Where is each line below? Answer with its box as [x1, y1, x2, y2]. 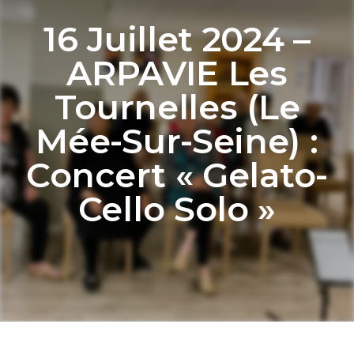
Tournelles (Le [54, 86, 300, 129]
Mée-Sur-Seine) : [36, 120, 318, 163]
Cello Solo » [77, 188, 277, 231]
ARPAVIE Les [66, 52, 288, 95]
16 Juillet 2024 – [43, 18, 311, 61]
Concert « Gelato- [26, 154, 328, 197]
